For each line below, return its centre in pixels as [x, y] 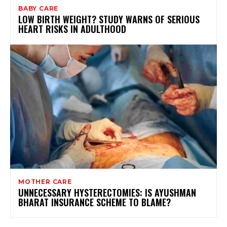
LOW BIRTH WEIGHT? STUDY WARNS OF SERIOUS [109, 19]
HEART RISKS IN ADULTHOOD [72, 29]
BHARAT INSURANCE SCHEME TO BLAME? [94, 202]
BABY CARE [39, 8]
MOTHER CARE [45, 181]
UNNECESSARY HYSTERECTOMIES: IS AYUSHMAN [107, 192]
